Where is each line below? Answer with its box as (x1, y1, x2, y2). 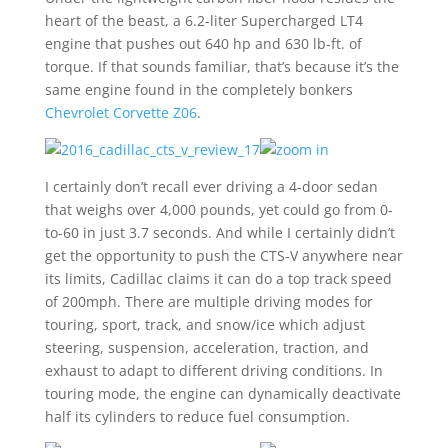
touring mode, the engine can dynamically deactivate (44, 384, 401, 403)
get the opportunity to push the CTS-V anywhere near (44, 246, 403, 265)
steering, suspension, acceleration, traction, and (44, 338, 369, 357)
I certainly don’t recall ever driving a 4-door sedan (44, 177, 378, 196)
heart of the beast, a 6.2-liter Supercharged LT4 (44, 11, 363, 30)
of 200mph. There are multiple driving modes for (44, 292, 373, 311)
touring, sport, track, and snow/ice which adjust (44, 315, 365, 334)
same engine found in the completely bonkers (44, 80, 353, 99)
